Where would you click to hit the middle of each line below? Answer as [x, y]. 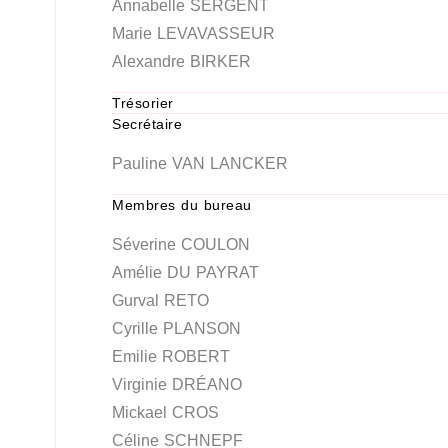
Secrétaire [147, 124]
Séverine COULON [181, 244]
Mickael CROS [165, 412]
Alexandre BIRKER [181, 61]
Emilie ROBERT [171, 356]
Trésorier [143, 103]
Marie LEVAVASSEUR [193, 33]
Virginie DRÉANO [177, 384]
